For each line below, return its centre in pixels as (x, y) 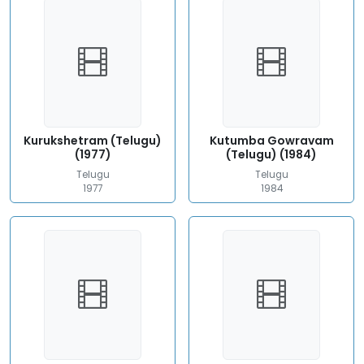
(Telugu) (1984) (271, 154)
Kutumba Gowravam (271, 141)
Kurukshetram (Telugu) (93, 141)
